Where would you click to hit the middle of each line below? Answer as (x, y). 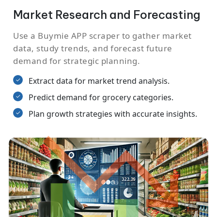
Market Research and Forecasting (107, 15)
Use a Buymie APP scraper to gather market (102, 35)
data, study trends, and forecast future (93, 48)
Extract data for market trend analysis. (99, 81)
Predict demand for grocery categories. (101, 97)
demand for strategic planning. (77, 61)
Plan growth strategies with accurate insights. (113, 114)
